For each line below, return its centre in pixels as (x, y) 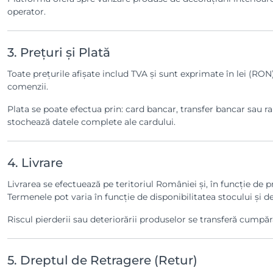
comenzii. (28, 87)
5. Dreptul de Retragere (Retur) (102, 260)
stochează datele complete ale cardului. (91, 122)
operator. (27, 12)
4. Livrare (35, 163)
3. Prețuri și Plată (59, 52)
